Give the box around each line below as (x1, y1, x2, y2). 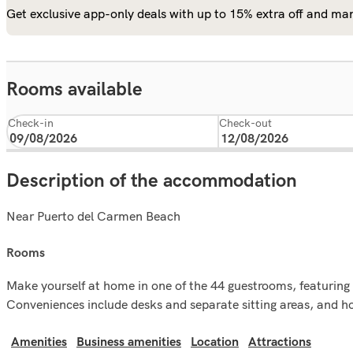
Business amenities (76, 334, 181, 350)
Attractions (248, 334, 311, 350)
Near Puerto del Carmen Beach (6, 207, 180, 224)
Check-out (219, 116, 272, 130)
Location (191, 334, 239, 350)
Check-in (8, 116, 54, 130)
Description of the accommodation (6, 169, 297, 192)
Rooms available (6, 78, 143, 101)
